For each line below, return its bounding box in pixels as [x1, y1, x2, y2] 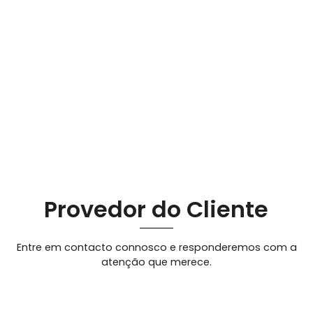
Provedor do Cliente [44, 194, 269, 226]
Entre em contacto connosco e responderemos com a [16, 240, 297, 254]
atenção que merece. [101, 254, 212, 269]
